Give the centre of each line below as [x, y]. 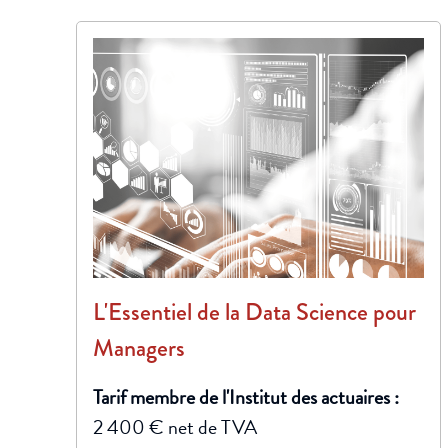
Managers [139, 347]
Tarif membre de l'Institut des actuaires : [246, 397]
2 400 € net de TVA [175, 427]
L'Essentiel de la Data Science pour [254, 311]
